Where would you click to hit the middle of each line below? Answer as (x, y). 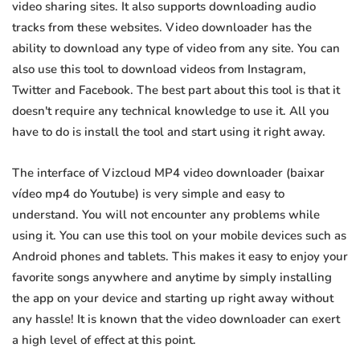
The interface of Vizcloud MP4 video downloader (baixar (168, 173)
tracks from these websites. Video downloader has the (162, 28)
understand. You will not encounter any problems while (166, 215)
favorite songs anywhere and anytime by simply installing (172, 278)
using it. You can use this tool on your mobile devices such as (179, 236)
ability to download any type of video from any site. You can (176, 49)
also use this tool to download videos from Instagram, (159, 70)
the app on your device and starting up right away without (173, 299)
